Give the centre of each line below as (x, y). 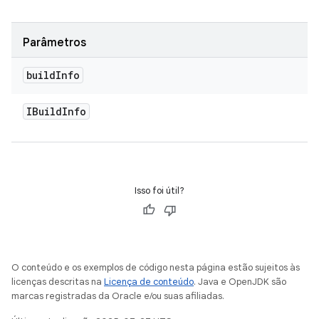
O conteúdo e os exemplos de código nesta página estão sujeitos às (156, 267)
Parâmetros (54, 43)
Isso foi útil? (159, 190)
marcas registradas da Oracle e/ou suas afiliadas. (118, 296)
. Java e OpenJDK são (240, 282)
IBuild (44, 111)
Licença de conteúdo (149, 282)
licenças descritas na (58, 282)
